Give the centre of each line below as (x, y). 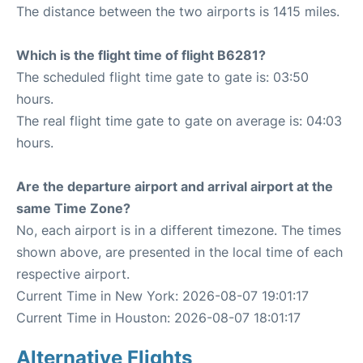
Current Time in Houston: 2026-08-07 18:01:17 (158, 318)
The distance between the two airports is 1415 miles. (178, 11)
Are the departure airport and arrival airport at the (175, 186)
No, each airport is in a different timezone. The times (179, 230)
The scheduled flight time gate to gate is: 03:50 (162, 77)
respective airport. (73, 274)
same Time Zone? (73, 208)
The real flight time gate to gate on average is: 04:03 (179, 121)
